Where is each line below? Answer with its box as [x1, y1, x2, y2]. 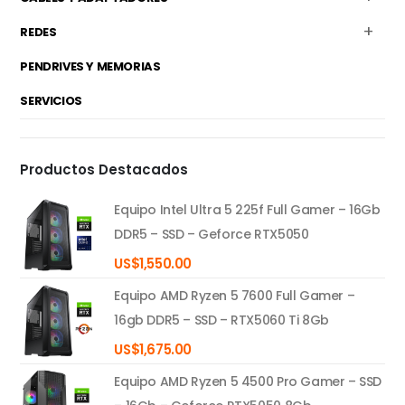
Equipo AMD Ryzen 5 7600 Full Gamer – [114, 287, 355, 306]
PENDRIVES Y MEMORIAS [20, 58, 161, 75]
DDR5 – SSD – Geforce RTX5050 [114, 225, 309, 244]
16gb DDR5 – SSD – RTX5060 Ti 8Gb [114, 311, 329, 330]
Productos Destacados [20, 160, 189, 179]
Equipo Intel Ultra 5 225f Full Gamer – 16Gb [114, 201, 381, 220]
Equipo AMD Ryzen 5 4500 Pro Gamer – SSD [114, 372, 382, 391]
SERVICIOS [20, 92, 82, 109]
